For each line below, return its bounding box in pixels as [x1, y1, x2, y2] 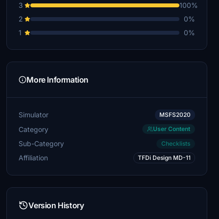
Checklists [161, 140, 190, 147]
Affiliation [19, 153, 48, 162]
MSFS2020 [159, 111, 191, 118]
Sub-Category [19, 139, 65, 148]
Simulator [19, 110, 49, 119]
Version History [28, 200, 84, 210]
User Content [153, 125, 190, 132]
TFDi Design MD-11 [137, 154, 191, 161]
